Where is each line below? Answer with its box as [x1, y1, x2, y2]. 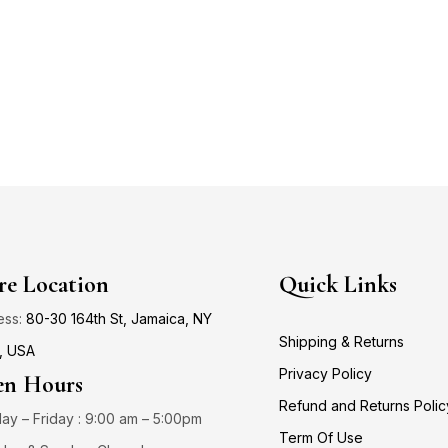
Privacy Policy [279, 364, 373, 382]
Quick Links [279, 269, 398, 299]
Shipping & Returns [279, 332, 405, 350]
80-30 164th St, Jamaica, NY [25, 309, 212, 327]
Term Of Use [279, 428, 364, 446]
